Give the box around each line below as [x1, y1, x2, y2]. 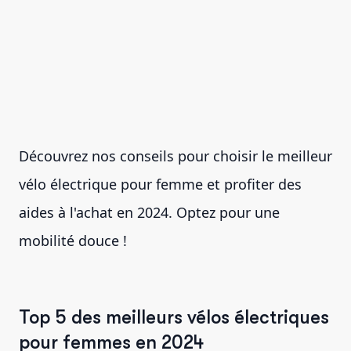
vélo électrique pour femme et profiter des [19, 175, 302, 194]
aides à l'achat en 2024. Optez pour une [19, 203, 280, 223]
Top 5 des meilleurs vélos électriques [19, 306, 329, 329]
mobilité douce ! [19, 231, 127, 251]
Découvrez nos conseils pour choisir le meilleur [19, 147, 332, 166]
